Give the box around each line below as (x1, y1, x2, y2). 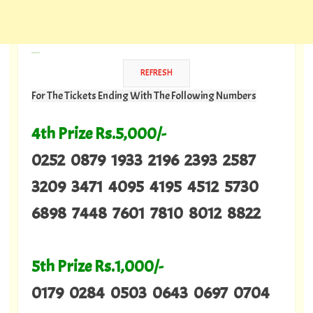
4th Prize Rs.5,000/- (31, 122, 166, 144)
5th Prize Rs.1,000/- (31, 255, 163, 277)
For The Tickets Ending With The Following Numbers (31, 88, 256, 103)
